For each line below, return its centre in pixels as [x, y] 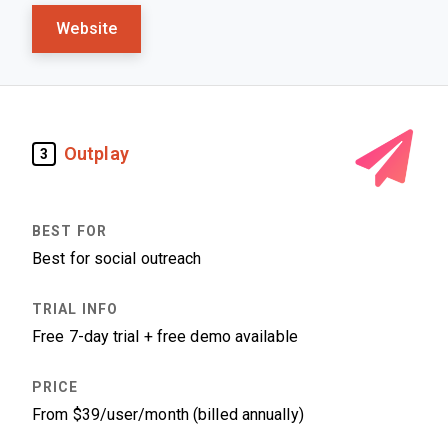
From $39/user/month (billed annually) [168, 414]
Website [87, 28]
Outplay [96, 153]
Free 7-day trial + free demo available [165, 336]
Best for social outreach [117, 258]
